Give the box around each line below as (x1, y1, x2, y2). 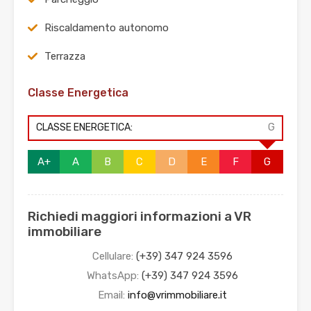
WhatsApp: (87, 269, 142, 283)
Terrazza (44, 50, 85, 63)
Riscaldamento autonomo (44, 22, 169, 35)
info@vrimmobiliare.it (128, 289, 227, 302)
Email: (98, 289, 128, 302)
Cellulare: (92, 250, 136, 263)
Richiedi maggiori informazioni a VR (28, 208, 251, 225)
